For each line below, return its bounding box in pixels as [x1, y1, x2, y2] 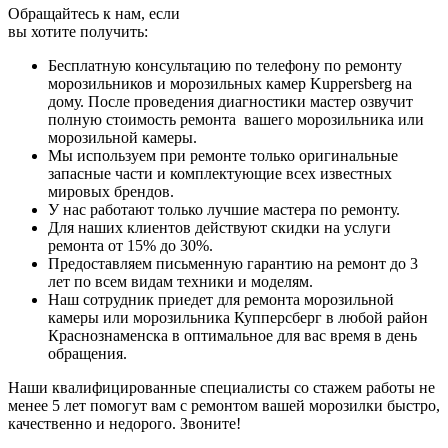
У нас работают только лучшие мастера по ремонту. [48, 200, 400, 218]
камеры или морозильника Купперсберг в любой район [48, 308, 428, 326]
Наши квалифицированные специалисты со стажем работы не [8, 378, 435, 396]
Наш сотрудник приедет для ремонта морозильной [48, 290, 394, 308]
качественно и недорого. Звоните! [8, 414, 241, 432]
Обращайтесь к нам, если [8, 4, 180, 22]
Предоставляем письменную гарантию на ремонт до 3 [48, 254, 418, 272]
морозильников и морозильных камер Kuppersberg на [48, 74, 412, 92]
